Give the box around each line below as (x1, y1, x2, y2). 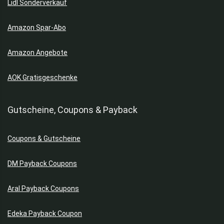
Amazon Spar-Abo (7, 23, 66, 31)
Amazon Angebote (7, 48, 67, 56)
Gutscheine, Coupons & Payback (7, 104, 137, 115)
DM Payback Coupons (7, 159, 77, 167)
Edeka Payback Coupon (7, 209, 82, 217)
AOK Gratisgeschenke (7, 73, 77, 81)
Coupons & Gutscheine (7, 134, 80, 142)
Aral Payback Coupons (7, 184, 79, 192)
